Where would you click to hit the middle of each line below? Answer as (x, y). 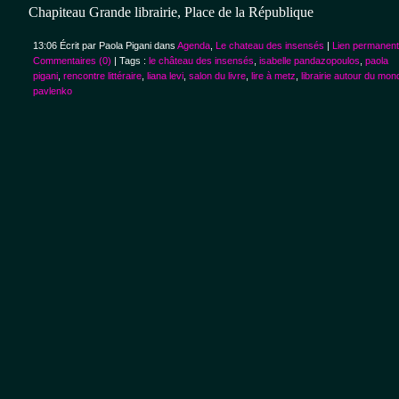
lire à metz (273, 76)
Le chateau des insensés (270, 46)
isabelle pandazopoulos (309, 61)
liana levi (165, 76)
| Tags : (130, 61)
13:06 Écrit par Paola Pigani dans (105, 46)
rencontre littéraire (102, 76)
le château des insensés (201, 61)
